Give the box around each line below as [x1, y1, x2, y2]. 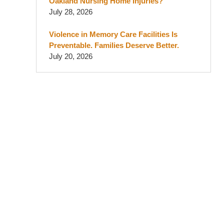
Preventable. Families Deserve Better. [49, 40, 179, 49]
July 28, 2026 [49, 7, 92, 16]
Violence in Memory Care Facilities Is [49, 29, 177, 38]
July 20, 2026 [49, 51, 92, 60]
